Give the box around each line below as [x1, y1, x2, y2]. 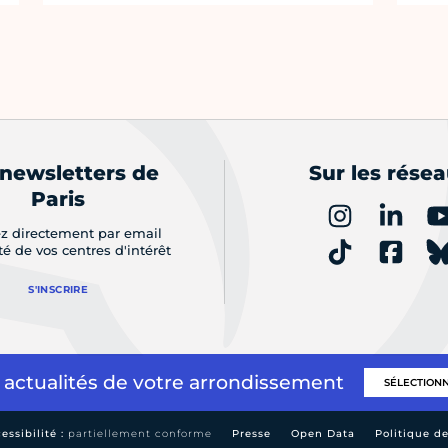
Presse [232, 427, 271, 441]
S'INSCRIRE [28, 283, 89, 297]
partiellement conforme [68, 427, 212, 441]
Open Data [291, 427, 355, 441]
